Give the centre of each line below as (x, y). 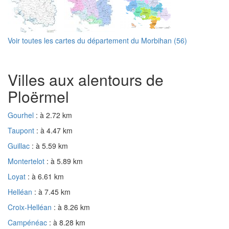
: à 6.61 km (46, 176)
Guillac (20, 145)
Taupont (22, 130)
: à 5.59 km (50, 145)
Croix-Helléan (31, 207)
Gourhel (22, 115)
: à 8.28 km (67, 222)
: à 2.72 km (54, 115)
